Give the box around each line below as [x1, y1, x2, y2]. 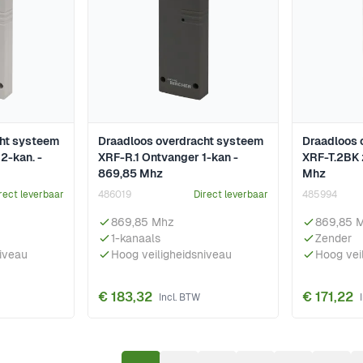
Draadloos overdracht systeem [98, 134, 263, 149]
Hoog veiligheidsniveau [111, 247, 232, 263]
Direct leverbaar [194, 188, 268, 202]
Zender [315, 231, 352, 246]
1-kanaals [111, 231, 160, 246]
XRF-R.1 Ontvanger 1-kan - [98, 150, 238, 165]
